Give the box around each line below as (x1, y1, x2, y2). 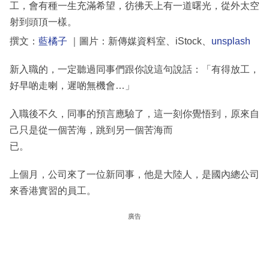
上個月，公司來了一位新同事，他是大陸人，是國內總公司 (10, 169, 259, 180)
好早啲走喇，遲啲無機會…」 (10, 80, 134, 91)
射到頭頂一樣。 (10, 17, 77, 28)
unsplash (211, 36, 250, 47)
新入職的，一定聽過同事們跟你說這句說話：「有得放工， (10, 64, 259, 75)
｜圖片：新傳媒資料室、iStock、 (67, 36, 211, 47)
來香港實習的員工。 (10, 186, 96, 196)
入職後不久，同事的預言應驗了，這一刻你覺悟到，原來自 (10, 109, 259, 119)
